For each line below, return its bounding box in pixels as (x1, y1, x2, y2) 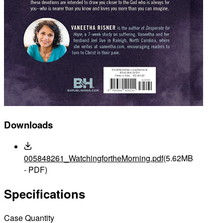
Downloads (4, 118, 53, 132)
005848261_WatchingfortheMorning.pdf (24, 152, 163, 164)
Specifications (4, 185, 85, 202)
